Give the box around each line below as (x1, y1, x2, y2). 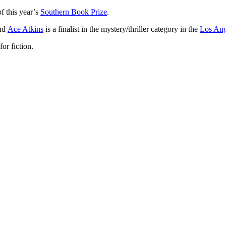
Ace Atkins (8, 24, 43, 33)
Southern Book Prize (40, 7, 107, 16)
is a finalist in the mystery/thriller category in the (43, 24, 200, 33)
